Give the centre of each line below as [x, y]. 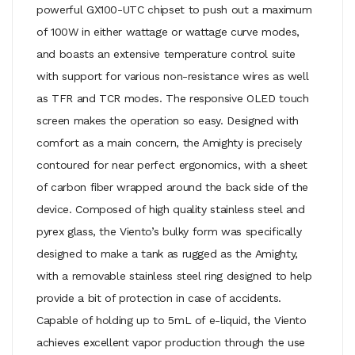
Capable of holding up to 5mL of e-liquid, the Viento [172, 320]
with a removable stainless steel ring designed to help [175, 275]
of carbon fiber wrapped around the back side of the [173, 187]
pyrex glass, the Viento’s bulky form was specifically [169, 231]
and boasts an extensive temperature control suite [166, 53]
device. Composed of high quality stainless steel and [171, 209]
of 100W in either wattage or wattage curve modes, [168, 31]
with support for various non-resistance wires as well [173, 76]
